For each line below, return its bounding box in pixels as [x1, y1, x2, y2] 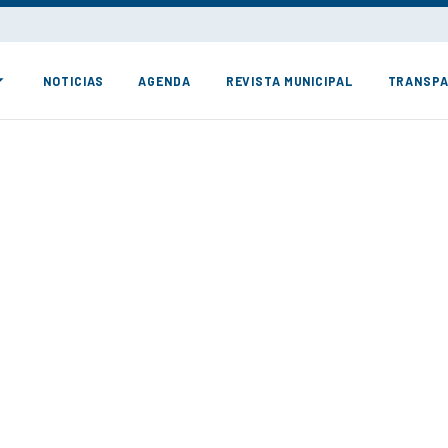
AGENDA [138, 73, 191, 88]
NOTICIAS [43, 73, 104, 88]
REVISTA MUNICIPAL [225, 73, 353, 88]
